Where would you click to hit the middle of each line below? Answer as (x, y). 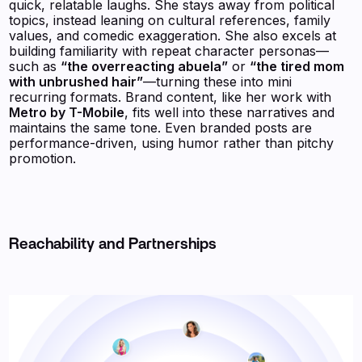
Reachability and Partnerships (113, 245)
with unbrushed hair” (76, 82)
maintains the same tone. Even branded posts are (161, 128)
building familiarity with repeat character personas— (169, 51)
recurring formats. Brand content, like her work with (170, 97)
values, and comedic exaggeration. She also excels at (173, 36)
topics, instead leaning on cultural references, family (170, 21)
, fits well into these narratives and (230, 113)
